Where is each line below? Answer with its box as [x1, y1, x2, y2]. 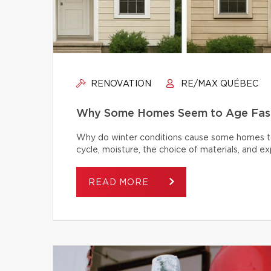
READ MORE [88, 178, 152, 187]
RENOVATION [88, 80, 151, 88]
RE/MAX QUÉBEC [178, 80, 258, 88]
